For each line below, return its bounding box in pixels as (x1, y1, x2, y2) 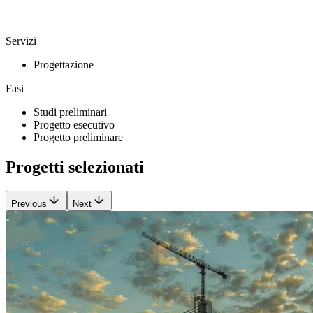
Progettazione (34, 59, 94, 71)
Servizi (6, 35, 36, 48)
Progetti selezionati (6, 158, 144, 177)
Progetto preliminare (34, 131, 123, 144)
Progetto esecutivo (34, 119, 115, 131)
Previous (11, 198, 47, 209)
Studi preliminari (34, 106, 107, 119)
